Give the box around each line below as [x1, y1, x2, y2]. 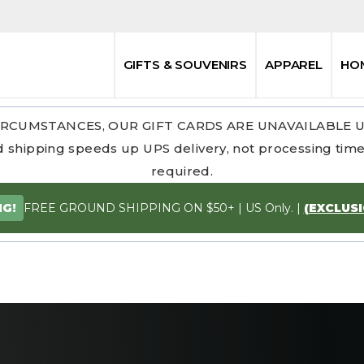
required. [150, 163, 214, 179]
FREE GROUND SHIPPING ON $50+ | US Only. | [23, 200, 304, 215]
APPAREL [265, 57, 323, 72]
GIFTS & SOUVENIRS [123, 57, 248, 72]
